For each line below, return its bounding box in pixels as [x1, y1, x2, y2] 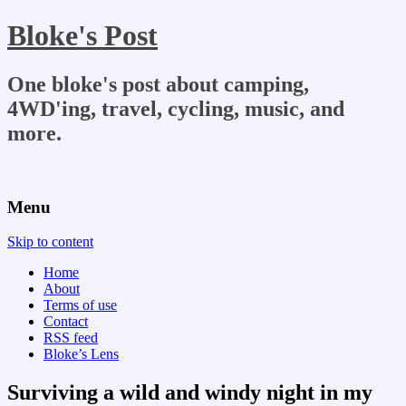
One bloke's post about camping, [7, 72, 309, 96]
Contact [43, 314, 88, 330]
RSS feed [43, 330, 98, 346]
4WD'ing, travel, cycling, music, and [7, 96, 344, 121]
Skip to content [7, 234, 93, 250]
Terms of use [43, 297, 117, 314]
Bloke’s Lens [43, 346, 119, 362]
